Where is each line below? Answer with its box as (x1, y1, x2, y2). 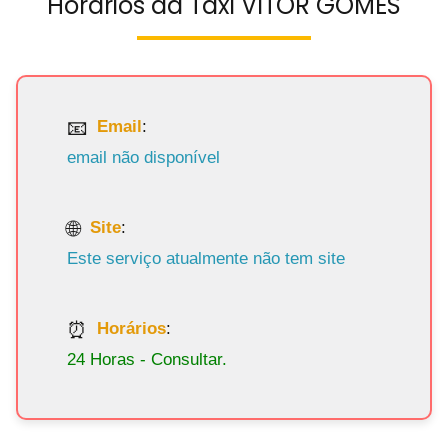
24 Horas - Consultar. (67, 349, 228, 369)
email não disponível (67, 147, 221, 167)
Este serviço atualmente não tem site (67, 248, 346, 268)
